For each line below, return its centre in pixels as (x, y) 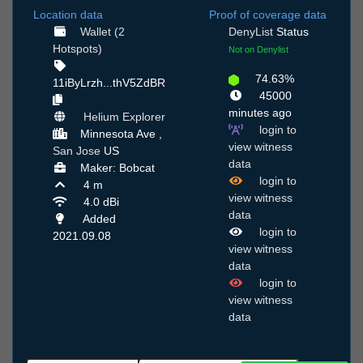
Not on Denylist (258, 50)
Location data (68, 15)
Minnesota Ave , (121, 134)
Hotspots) (77, 49)
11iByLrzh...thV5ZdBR (109, 83)
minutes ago (260, 113)
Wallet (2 (102, 32)
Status (291, 32)
